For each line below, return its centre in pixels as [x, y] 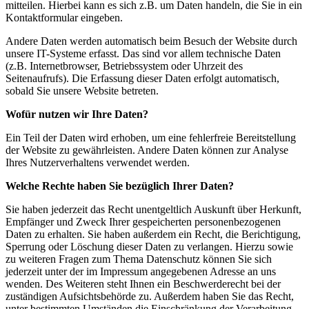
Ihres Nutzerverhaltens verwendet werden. [98, 162]
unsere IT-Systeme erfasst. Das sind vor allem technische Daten [143, 53]
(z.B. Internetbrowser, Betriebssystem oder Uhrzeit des [124, 66]
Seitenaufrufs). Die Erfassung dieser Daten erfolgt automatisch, [142, 78]
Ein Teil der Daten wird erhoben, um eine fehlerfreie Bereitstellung [151, 137]
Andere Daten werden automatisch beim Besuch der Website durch [151, 41]
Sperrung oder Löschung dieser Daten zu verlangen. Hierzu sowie [149, 246]
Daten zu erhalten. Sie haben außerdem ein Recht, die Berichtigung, [153, 234]
